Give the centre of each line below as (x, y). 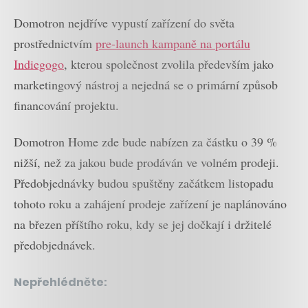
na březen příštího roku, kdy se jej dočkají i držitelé (143, 224)
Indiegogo (39, 64)
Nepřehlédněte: (60, 282)
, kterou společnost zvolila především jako (169, 64)
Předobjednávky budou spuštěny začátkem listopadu (144, 183)
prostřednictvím (55, 44)
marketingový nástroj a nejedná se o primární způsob (146, 85)
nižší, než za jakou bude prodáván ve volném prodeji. (146, 162)
